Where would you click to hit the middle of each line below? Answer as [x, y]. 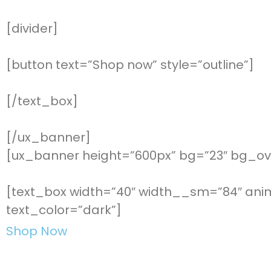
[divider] [32, 28]
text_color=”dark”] [64, 210]
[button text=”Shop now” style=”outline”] [130, 64]
